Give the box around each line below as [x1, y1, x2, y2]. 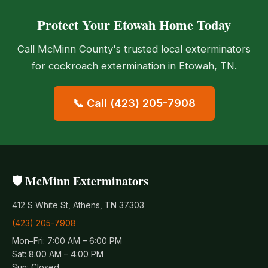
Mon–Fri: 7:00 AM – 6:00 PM [12, 235, 122, 246]
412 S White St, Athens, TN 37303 [12, 199, 144, 210]
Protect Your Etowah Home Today [37, 14, 231, 35]
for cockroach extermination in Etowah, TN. [31, 59, 237, 72]
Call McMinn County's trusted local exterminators [17, 42, 251, 55]
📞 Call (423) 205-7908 [72, 96, 196, 109]
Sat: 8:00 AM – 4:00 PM [12, 248, 103, 259]
